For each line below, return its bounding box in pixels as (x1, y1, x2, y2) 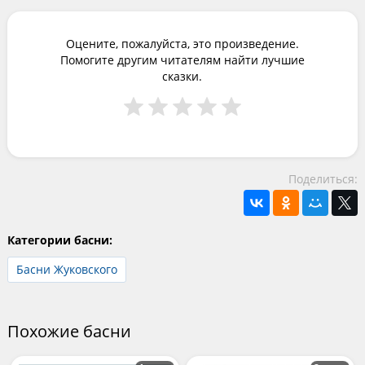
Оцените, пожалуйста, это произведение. (65, 36, 299, 51)
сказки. (162, 68, 203, 84)
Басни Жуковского (15, 262, 117, 277)
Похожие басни (7, 320, 131, 342)
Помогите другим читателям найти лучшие (59, 52, 305, 68)
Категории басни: (7, 232, 112, 248)
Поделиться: (288, 171, 358, 187)
